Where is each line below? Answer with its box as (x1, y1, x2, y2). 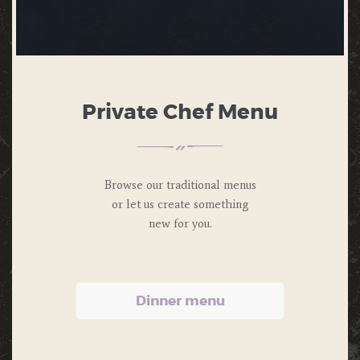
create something (153, 197, 249, 212)
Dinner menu (135, 294, 225, 309)
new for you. (148, 216, 212, 231)
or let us (111, 197, 154, 212)
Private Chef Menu (82, 101, 278, 123)
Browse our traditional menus (104, 178, 256, 193)
